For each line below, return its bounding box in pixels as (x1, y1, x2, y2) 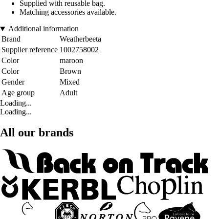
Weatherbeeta (60, 35, 101, 44)
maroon (60, 56, 83, 65)
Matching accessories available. (20, 8, 116, 17)
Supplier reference (1, 45, 58, 54)
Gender (1, 78, 24, 87)
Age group (1, 88, 35, 97)
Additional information (8, 24, 79, 33)
